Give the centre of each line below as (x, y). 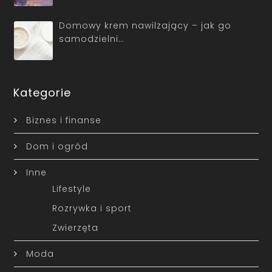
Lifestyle (71, 189)
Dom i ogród (57, 147)
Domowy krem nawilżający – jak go (145, 25)
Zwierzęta (75, 228)
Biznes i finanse (63, 121)
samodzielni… (92, 39)
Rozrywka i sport (92, 209)
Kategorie (42, 93)
